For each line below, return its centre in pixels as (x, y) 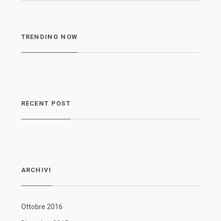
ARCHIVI (36, 170)
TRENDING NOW (49, 37)
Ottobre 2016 (42, 207)
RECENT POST (46, 103)
